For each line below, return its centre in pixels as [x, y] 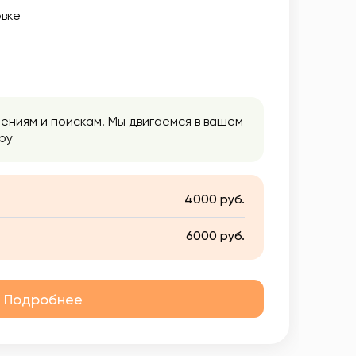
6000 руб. [215, 236]
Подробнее [44, 299]
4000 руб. [215, 199]
